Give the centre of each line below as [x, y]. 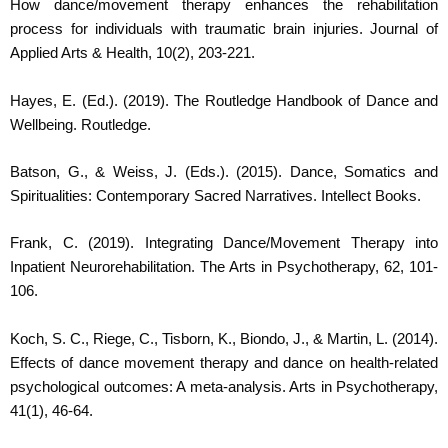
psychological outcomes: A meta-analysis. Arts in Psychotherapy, [224, 386]
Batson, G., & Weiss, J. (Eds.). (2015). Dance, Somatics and [224, 171]
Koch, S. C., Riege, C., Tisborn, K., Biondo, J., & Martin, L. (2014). [224, 338]
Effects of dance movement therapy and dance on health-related [224, 362]
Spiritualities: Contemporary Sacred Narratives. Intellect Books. [215, 195]
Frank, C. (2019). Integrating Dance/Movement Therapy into [224, 243]
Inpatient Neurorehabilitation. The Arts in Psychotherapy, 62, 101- [224, 267]
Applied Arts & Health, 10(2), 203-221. [132, 53]
